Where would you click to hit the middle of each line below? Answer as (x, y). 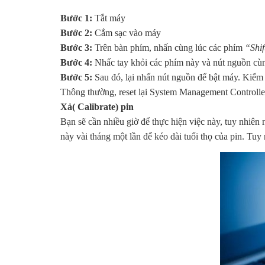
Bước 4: (76, 62)
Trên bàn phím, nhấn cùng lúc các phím (169, 47)
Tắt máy (109, 18)
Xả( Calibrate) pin (97, 106)
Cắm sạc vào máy (127, 33)
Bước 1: (76, 18)
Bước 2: (76, 33)
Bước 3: (76, 47)
